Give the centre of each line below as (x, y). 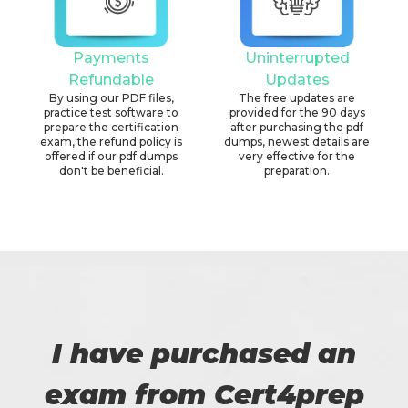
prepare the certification (111, 127)
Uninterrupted (297, 57)
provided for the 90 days (297, 112)
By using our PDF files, (111, 97)
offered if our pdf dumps (111, 156)
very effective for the (297, 156)
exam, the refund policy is (111, 141)
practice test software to (111, 112)
